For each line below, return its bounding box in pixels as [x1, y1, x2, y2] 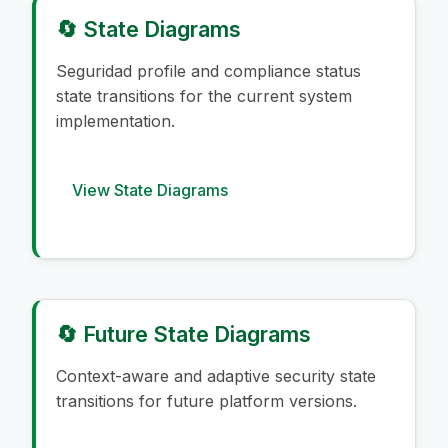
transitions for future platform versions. [56, 390, 357, 411]
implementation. [56, 110, 175, 131]
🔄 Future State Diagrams [56, 320, 311, 347]
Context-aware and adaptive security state [56, 365, 376, 386]
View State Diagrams [72, 179, 228, 200]
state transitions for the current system [56, 85, 352, 106]
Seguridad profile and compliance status [56, 60, 361, 81]
